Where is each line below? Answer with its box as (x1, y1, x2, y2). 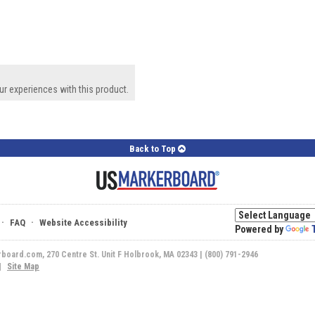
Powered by (235, 224, 286, 236)
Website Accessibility (39, 217, 127, 229)
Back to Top (129, 143, 178, 155)
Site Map (7, 262, 39, 272)
